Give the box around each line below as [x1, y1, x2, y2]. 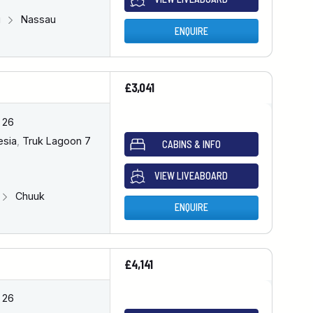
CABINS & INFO [161, 138, 221, 150]
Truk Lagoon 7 [19, 135, 91, 147]
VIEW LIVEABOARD [154, 170, 228, 182]
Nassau [17, 13, 56, 26]
